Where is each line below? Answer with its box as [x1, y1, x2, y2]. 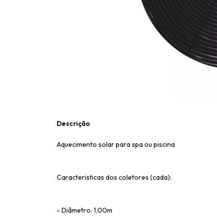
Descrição [57, 119, 90, 128]
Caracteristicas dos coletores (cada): [57, 173, 171, 182]
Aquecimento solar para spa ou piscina [57, 140, 175, 149]
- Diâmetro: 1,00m [57, 206, 112, 215]
